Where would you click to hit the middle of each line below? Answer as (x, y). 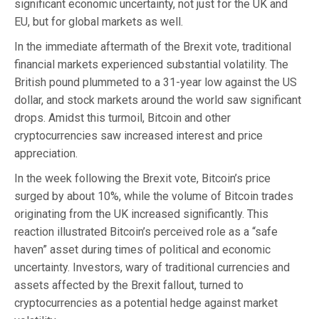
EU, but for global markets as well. (99, 21)
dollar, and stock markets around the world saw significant (158, 100)
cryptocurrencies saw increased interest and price (138, 135)
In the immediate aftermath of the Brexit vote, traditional (153, 46)
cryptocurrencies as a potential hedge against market (146, 303)
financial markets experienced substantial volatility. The (151, 64)
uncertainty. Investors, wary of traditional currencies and (152, 267)
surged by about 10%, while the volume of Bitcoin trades (154, 196)
